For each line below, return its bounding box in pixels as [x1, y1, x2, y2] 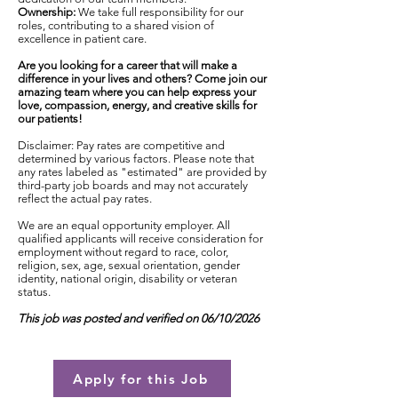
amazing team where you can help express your [18, 85, 256, 99]
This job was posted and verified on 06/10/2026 [18, 312, 259, 325]
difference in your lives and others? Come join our [18, 72, 267, 85]
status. [18, 285, 51, 298]
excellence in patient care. [18, 32, 147, 45]
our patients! [18, 112, 83, 125]
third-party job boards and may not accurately [18, 179, 248, 192]
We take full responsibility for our [76, 5, 243, 19]
